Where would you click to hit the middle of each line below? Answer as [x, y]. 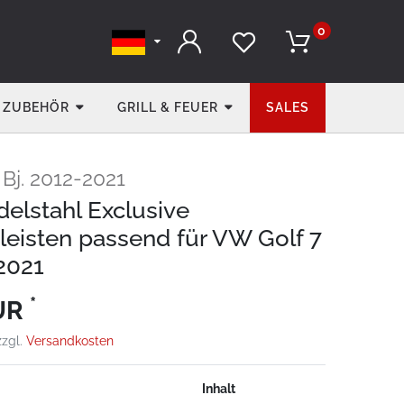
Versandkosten [70, 341]
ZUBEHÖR [36, 107]
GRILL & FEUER [167, 107]
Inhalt [219, 389]
